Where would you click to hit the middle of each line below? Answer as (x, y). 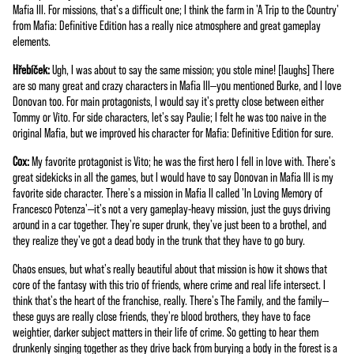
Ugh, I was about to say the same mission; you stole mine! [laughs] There (192, 69)
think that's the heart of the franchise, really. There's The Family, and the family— (171, 299)
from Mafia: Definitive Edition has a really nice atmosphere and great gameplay (167, 24)
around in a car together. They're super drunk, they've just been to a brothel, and (169, 224)
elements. (32, 40)
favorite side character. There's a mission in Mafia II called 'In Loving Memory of (168, 192)
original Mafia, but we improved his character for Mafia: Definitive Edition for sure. (173, 132)
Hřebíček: (31, 69)
